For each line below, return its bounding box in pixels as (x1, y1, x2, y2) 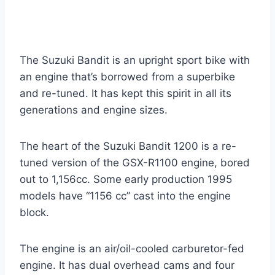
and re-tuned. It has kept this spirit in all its (20, 87, 231, 100)
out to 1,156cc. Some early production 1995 (20, 173, 232, 186)
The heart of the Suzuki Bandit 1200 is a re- (20, 140, 236, 153)
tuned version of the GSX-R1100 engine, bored (20, 157, 250, 169)
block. (20, 206, 49, 219)
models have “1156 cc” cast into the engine (20, 190, 231, 203)
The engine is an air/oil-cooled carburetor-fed (20, 242, 244, 255)
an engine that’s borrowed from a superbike (20, 71, 235, 83)
